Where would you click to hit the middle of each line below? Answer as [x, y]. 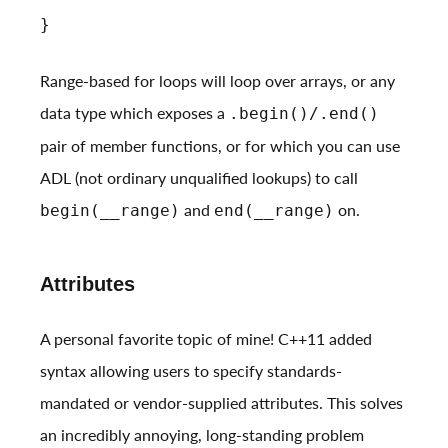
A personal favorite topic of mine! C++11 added [206, 339]
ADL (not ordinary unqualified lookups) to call [199, 178]
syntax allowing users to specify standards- [191, 371]
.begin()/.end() [304, 114]
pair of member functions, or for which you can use [220, 146]
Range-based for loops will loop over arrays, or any [217, 81]
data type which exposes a [134, 113]
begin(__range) [110, 211]
